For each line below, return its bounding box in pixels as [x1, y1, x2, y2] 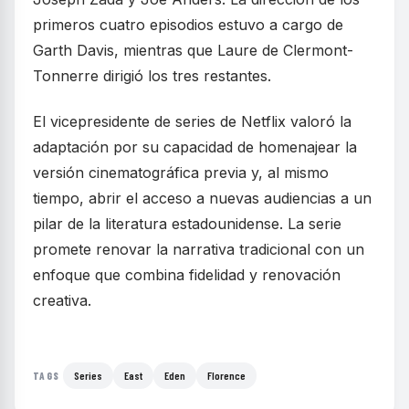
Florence [207, 369, 246, 383]
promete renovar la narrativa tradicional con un [33, 240, 364, 259]
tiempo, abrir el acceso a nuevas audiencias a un [33, 189, 372, 208]
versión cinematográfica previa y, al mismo [33, 163, 329, 183]
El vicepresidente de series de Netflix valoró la [33, 112, 351, 131]
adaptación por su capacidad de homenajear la [33, 138, 357, 157]
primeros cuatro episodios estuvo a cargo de [33, 16, 343, 35]
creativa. [33, 291, 91, 310]
